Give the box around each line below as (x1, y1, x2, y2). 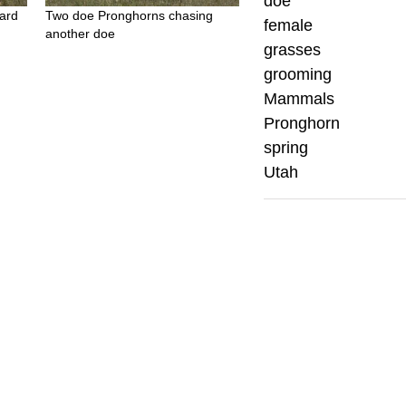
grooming (264, 65, 333, 83)
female (264, 16, 314, 34)
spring (264, 139, 309, 157)
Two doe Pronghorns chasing (45, 8, 214, 24)
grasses (264, 41, 322, 59)
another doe (45, 26, 116, 42)
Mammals (264, 90, 335, 108)
